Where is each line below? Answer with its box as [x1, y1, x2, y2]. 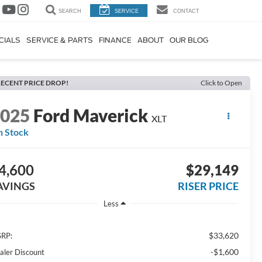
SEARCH [58, 8, 81, 15]
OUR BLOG [170, 36, 208, 45]
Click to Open [201, 78, 242, 87]
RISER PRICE [177, 180, 239, 193]
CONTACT [173, 8, 199, 15]
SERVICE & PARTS [26, 36, 93, 45]
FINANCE [99, 36, 132, 45]
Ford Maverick [33, 105, 149, 126]
